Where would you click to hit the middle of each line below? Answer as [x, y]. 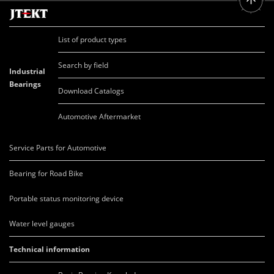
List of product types [92, 39]
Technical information [50, 249]
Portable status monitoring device [66, 198]
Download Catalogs [91, 91]
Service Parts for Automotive [58, 147]
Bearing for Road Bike [46, 173]
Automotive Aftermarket [99, 116]
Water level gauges [42, 223]
